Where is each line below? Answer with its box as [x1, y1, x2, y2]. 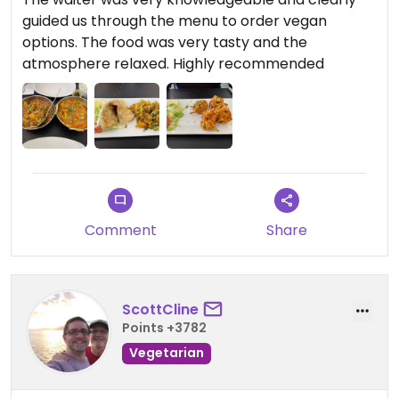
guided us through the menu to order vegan [22, 11, 327, 32]
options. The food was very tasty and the [22, 32, 307, 53]
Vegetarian [129, 344, 204, 362]
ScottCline [122, 299, 199, 321]
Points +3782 [122, 319, 207, 338]
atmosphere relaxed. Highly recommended [22, 53, 324, 75]
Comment [84, 219, 157, 240]
